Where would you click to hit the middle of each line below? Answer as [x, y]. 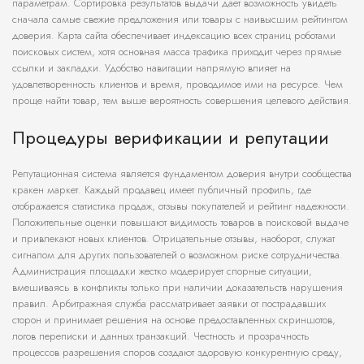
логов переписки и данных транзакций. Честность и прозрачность [161, 336]
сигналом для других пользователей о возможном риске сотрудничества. [178, 255]
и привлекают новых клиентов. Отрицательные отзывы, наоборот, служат [173, 239]
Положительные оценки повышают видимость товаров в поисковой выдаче [180, 223]
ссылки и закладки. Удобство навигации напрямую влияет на [152, 68]
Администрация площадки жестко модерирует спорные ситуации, [162, 271]
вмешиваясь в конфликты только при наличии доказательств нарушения [178, 288]
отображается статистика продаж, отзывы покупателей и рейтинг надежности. [181, 206]
